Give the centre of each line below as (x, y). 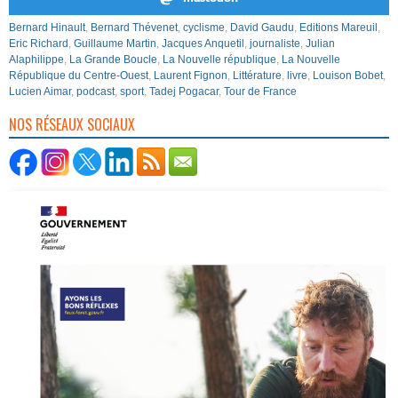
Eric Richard (39, 44)
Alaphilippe (36, 60)
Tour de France (260, 92)
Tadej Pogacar (184, 92)
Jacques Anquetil (203, 44)
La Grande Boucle (113, 60)
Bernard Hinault (47, 28)
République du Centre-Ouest (79, 76)
